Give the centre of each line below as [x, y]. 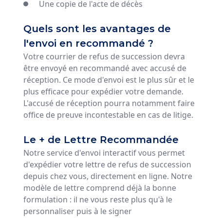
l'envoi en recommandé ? [88, 43]
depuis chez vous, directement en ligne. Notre [108, 176]
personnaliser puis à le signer [78, 211]
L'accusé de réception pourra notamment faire [109, 103]
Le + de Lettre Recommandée [101, 139]
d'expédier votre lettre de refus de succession [107, 164]
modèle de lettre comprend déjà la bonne [100, 188]
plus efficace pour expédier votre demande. [103, 91]
